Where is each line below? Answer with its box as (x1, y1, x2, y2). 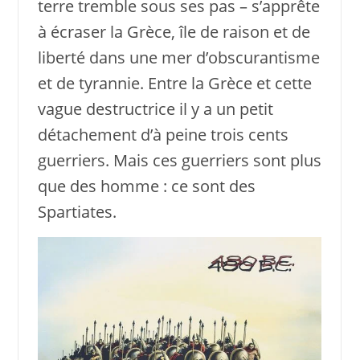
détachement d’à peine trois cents (37, 123, 288, 145)
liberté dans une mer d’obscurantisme (37, 46, 320, 68)
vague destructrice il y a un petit (37, 97, 273, 120)
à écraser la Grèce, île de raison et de (37, 20, 310, 43)
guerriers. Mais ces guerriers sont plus (37, 149, 321, 171)
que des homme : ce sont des (37, 174, 256, 197)
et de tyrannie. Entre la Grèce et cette (37, 72, 312, 94)
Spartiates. (37, 200, 117, 223)
